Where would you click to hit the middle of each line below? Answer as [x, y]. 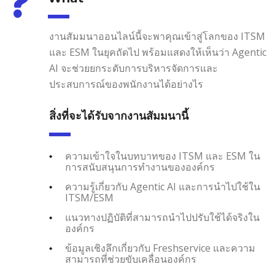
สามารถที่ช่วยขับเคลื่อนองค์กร [131, 259]
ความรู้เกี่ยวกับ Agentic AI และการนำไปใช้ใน [163, 187]
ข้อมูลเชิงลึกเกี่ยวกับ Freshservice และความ [160, 248]
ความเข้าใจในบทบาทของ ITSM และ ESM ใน [163, 156]
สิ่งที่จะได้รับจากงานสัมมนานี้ [119, 116]
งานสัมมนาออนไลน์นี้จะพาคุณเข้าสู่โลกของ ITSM [157, 37]
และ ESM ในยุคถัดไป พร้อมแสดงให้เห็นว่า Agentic [158, 52]
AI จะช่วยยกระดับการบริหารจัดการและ [134, 68]
